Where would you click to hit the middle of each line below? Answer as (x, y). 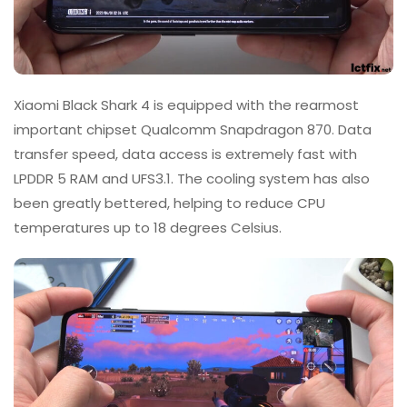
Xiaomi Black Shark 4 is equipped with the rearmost (186, 105)
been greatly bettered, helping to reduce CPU (169, 203)
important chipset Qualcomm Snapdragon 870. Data (193, 130)
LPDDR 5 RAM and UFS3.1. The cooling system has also (192, 179)
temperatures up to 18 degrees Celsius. (148, 228)
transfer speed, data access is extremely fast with (185, 154)
